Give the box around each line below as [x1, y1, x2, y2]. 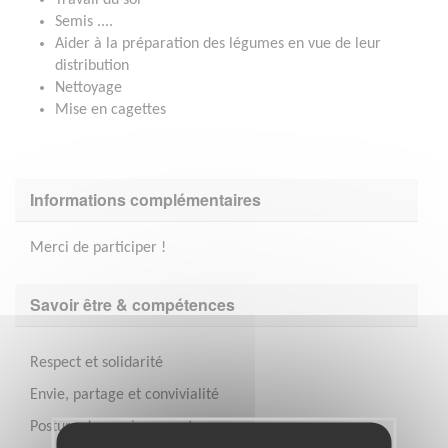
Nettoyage [55, 79, 122, 96]
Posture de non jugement [30, 418, 193, 435]
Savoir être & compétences [30, 292, 235, 316]
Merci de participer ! [30, 239, 166, 256]
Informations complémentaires [30, 187, 261, 211]
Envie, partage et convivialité [30, 386, 219, 403]
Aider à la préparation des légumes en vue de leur [55, 35, 381, 52]
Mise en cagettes [55, 101, 166, 118]
